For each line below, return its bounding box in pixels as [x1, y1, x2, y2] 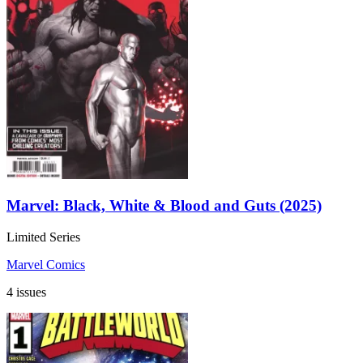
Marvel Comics [6, 257, 85, 271]
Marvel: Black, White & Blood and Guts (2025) [6, 197, 322, 215]
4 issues [6, 284, 46, 299]
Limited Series [6, 229, 80, 244]
